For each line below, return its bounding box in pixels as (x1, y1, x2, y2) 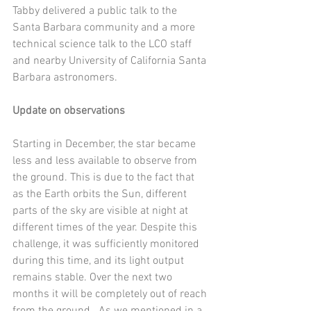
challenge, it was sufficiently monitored (12, 237, 202, 251)
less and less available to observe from (12, 154, 200, 168)
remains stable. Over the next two (12, 271, 175, 285)
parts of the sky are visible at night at (12, 204, 191, 218)
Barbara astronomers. (12, 71, 117, 85)
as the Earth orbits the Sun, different (12, 187, 190, 201)
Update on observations (12, 104, 125, 118)
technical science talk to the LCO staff (12, 37, 194, 51)
